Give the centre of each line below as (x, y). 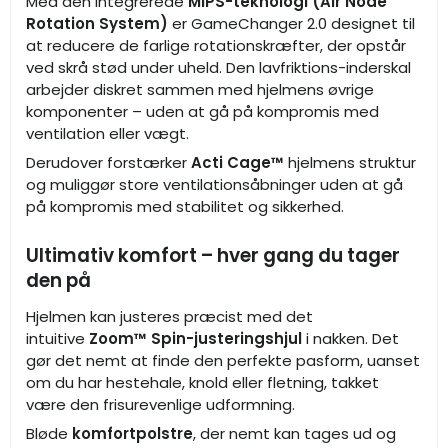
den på (58, 281)
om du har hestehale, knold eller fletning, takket (202, 382)
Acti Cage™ (237, 163)
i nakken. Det (350, 338)
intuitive (57, 338)
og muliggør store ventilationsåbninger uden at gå (214, 185)
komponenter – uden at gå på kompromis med (202, 111)
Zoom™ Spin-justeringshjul (195, 338)
